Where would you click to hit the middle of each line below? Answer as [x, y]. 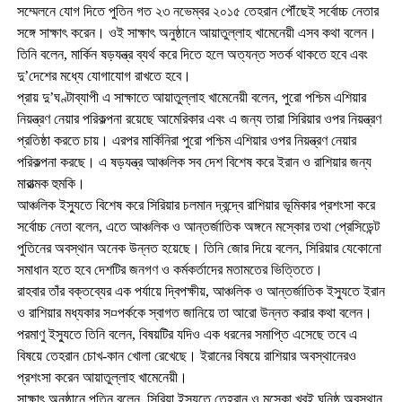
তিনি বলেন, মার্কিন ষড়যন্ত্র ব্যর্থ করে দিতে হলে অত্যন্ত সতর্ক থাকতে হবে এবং [192, 54]
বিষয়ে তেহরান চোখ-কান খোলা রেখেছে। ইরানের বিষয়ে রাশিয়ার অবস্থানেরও [186, 355]
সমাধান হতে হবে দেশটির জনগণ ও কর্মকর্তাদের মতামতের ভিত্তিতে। [170, 269]
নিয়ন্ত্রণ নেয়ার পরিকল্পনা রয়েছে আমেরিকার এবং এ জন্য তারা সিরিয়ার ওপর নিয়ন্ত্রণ [199, 118]
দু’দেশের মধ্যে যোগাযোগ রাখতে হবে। [104, 75]
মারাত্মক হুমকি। [51, 183]
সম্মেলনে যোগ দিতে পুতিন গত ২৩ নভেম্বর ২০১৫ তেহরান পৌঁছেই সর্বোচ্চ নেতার [197, 11]
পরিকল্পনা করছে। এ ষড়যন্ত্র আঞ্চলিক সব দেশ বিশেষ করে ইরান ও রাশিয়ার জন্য [194, 162]
